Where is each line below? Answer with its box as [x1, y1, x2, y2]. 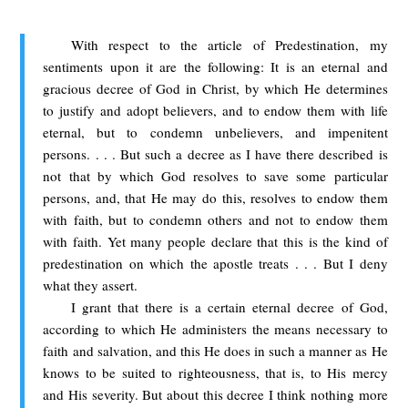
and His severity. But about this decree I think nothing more [43, 384, 388, 403]
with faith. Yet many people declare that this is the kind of [43, 231, 388, 250]
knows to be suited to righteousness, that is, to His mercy [43, 362, 388, 382]
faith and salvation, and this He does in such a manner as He [43, 341, 388, 360]
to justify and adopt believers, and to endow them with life [43, 100, 388, 119]
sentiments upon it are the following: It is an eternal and [43, 56, 388, 76]
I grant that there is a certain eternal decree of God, [70, 297, 388, 316]
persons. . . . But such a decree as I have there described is [43, 144, 388, 163]
